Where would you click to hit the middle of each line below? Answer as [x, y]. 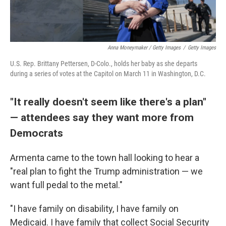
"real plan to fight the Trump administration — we [106, 171]
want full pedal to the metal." [66, 185]
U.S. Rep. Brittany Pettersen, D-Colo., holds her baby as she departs [104, 64]
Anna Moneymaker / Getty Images [144, 48]
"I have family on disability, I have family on [94, 209]
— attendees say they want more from [102, 117]
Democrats [37, 133]
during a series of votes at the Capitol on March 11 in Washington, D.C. [108, 74]
